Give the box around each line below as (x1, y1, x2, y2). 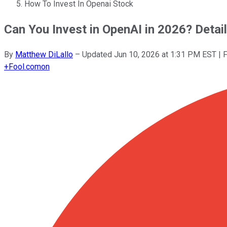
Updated (82, 49, 114, 59)
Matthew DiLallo (15, 49, 73, 59)
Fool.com (9, 61, 41, 71)
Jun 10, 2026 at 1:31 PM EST (114, 49, 216, 59)
